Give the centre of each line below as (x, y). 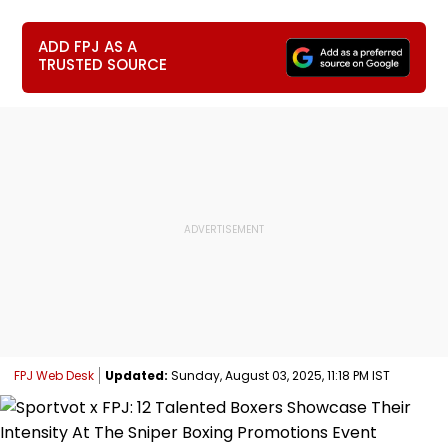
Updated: (136, 375)
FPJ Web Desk (54, 375)
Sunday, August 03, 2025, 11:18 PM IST (279, 375)
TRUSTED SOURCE (103, 64)
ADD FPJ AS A (88, 46)
